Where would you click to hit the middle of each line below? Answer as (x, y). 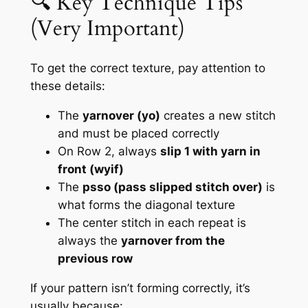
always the (89, 240)
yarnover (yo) (121, 115)
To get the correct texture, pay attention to (147, 68)
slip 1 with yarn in (210, 151)
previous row (95, 258)
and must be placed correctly (138, 133)
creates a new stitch (218, 115)
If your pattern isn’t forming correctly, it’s (140, 288)
